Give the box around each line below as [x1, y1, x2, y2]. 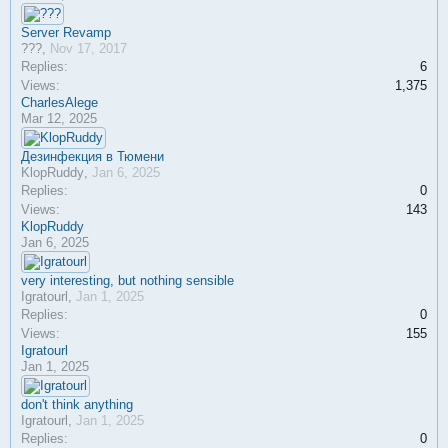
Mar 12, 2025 [21, 111, 97, 126]
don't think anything [21, 397, 133, 412]
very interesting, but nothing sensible [21, 273, 234, 288]
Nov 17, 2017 [50, 41, 127, 56]
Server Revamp [21, 25, 111, 40]
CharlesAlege [21, 95, 98, 110]
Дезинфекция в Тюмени [21, 149, 164, 164]
